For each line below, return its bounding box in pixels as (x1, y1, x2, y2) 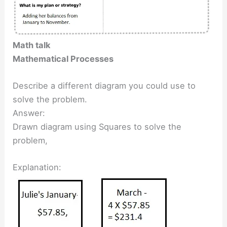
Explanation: (13, 162, 62, 173)
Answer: (13, 107, 46, 118)
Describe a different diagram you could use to (13, 80, 196, 91)
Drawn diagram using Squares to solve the (13, 121, 182, 132)
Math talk (13, 40, 51, 50)
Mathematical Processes (13, 53, 114, 64)
